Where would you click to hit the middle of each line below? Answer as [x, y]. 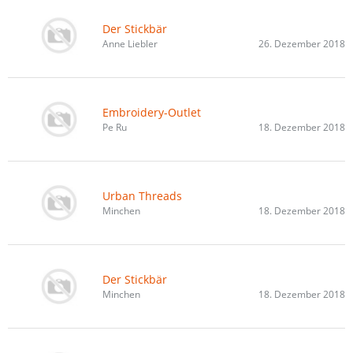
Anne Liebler [130, 43]
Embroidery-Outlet [152, 112]
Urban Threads [142, 195]
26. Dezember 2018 [302, 43]
